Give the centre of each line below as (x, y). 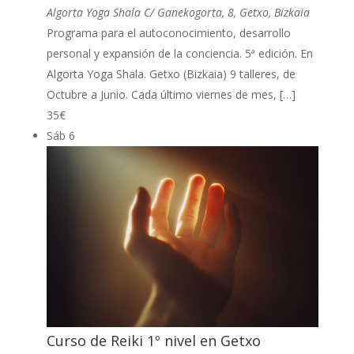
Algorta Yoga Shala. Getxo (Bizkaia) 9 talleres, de (171, 73)
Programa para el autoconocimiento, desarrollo (168, 32)
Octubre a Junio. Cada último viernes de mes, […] (171, 94)
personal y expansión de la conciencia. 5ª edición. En (179, 53)
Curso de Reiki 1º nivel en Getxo (153, 341)
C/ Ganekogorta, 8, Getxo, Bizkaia (226, 12)
